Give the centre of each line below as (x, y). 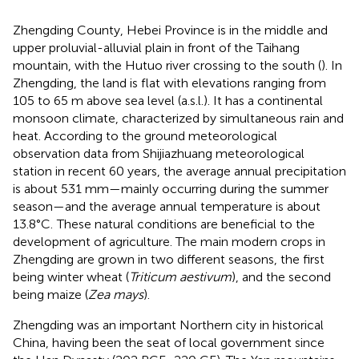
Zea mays (116, 294)
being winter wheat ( (71, 276)
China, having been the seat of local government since (169, 342)
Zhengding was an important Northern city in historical (168, 325)
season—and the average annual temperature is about (167, 206)
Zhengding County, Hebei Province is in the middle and (170, 30)
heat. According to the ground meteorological (145, 135)
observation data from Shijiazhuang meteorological (159, 153)
